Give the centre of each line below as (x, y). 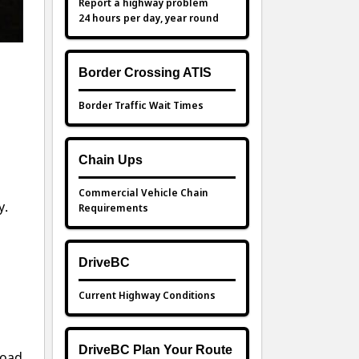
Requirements (113, 208)
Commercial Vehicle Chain (143, 193)
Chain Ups (111, 160)
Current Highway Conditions (147, 295)
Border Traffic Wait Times (141, 105)
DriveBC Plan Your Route (155, 350)
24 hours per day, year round (149, 18)
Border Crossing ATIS (145, 73)
